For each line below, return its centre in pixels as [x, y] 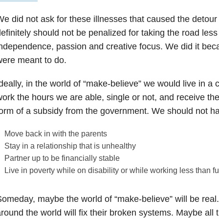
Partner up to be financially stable [62, 158]
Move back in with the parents [56, 134]
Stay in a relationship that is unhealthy [70, 146]
